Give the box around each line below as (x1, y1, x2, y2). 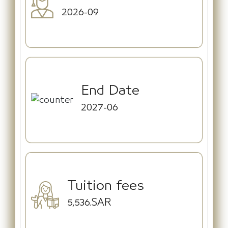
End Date (81, 84, 139, 97)
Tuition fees (67, 180, 144, 192)
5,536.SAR (67, 198, 111, 207)
